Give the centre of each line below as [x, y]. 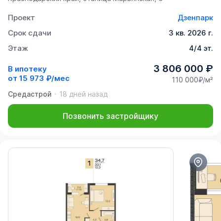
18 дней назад [83, 94]
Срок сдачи [30, 33]
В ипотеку [27, 69]
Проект [21, 18]
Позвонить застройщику [110, 116]
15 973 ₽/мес [44, 78]
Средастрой [30, 94]
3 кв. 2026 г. [191, 33]
